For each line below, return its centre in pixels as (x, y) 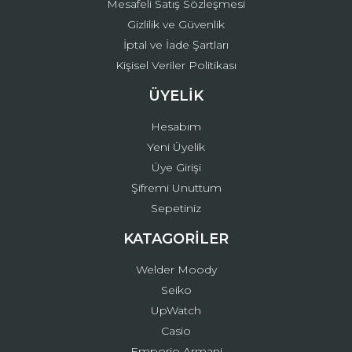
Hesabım (176, 126)
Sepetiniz (176, 208)
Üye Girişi (176, 167)
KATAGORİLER (176, 239)
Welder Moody (176, 269)
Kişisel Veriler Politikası (176, 65)
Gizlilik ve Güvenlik (176, 24)
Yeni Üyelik (176, 147)
